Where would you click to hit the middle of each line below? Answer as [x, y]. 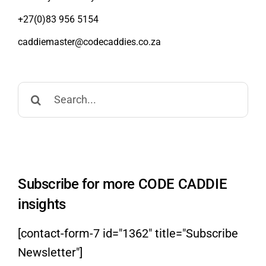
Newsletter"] [50, 252]
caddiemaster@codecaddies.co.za [89, 42]
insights [42, 204]
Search [36, 91]
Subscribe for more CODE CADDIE [123, 183]
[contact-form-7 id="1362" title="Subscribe [128, 233]
